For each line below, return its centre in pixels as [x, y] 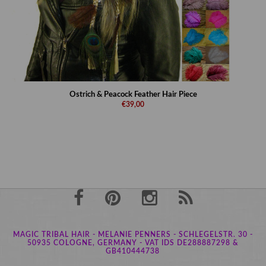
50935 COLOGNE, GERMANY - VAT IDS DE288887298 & [133, 243]
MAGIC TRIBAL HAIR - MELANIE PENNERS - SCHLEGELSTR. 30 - [133, 235]
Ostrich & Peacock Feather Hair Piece [133, 95]
